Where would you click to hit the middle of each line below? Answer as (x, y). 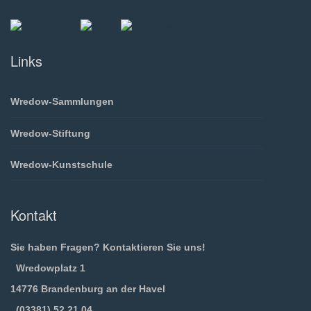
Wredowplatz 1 (48, 268)
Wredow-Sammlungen (62, 102)
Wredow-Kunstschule (61, 165)
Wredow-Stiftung (50, 133)
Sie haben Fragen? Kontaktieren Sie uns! (108, 247)
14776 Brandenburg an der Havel (88, 289)
